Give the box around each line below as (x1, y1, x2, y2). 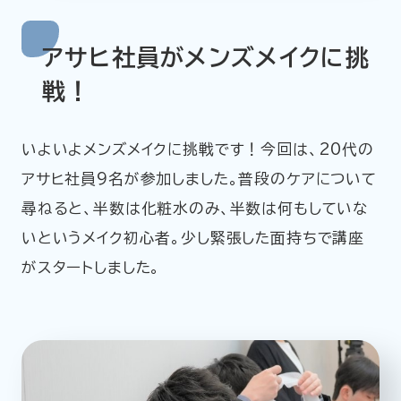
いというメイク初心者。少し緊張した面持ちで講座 (21, 230, 365, 245)
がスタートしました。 (21, 260, 161, 275)
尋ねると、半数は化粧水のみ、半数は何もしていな (21, 200, 369, 216)
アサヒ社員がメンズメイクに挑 (41, 46, 370, 70)
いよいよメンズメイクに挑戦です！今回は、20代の (21, 141, 374, 157)
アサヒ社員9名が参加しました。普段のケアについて (21, 171, 377, 186)
